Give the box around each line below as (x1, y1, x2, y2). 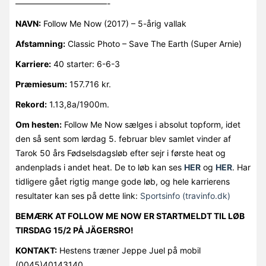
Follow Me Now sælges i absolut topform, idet (61, 119, 240, 130)
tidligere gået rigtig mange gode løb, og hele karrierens (15, 176, 230, 187)
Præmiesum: (15, 79, 67, 90)
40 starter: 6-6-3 (50, 59, 120, 69)
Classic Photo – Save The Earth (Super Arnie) (65, 39, 242, 49)
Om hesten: (15, 119, 62, 130)
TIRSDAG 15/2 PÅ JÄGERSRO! (15, 225, 134, 236)
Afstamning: (15, 39, 65, 49)
